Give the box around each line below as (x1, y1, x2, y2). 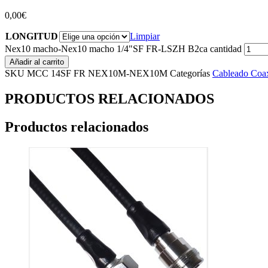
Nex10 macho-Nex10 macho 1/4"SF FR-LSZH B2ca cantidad (5, 44, 242, 54)
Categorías (170, 68, 210, 79)
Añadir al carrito (10, 57, 64, 67)
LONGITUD (5, 31, 58, 42)
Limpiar (130, 31, 160, 42)
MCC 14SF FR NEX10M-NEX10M (27, 68, 170, 79)
